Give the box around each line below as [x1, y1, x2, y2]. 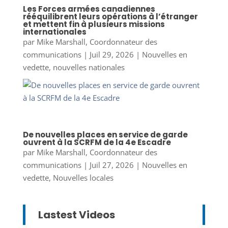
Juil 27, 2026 [89, 159, 134, 170]
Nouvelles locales [52, 172, 113, 183]
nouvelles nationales [52, 62, 125, 73]
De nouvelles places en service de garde [22, 129, 188, 140]
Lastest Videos [38, 207, 115, 222]
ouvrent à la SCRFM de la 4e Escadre [22, 136, 171, 148]
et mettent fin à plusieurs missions [22, 19, 165, 30]
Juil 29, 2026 [89, 49, 134, 60]
